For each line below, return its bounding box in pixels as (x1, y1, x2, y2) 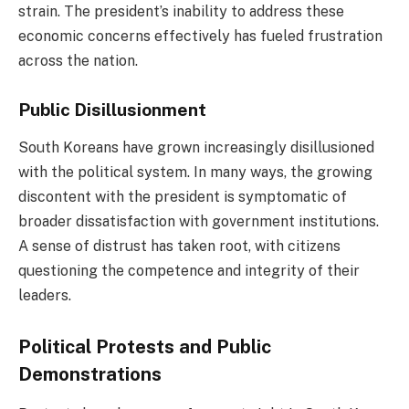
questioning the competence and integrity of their (18, 262, 360, 280)
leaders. (18, 287, 71, 305)
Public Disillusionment (18, 99, 206, 120)
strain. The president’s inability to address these (18, 2, 344, 20)
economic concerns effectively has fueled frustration (18, 26, 383, 45)
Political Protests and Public (18, 335, 271, 358)
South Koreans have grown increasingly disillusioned (18, 139, 374, 157)
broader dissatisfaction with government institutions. (18, 213, 379, 231)
